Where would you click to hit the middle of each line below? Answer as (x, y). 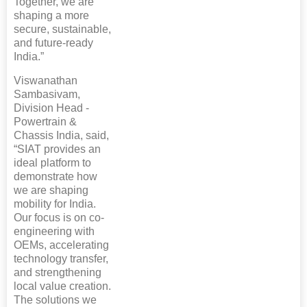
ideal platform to (52, 162)
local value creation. (62, 286)
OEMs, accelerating (61, 245)
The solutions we (55, 299)
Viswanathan (46, 80)
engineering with (54, 231)
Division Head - (51, 108)
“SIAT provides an (57, 149)
